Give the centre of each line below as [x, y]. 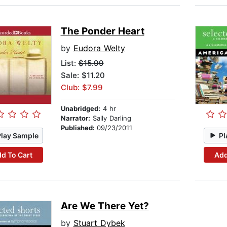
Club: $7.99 [82, 88]
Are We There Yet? [105, 206]
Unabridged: [80, 109]
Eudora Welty [99, 48]
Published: [79, 128]
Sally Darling [110, 118]
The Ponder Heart [102, 31]
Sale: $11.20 [83, 75]
